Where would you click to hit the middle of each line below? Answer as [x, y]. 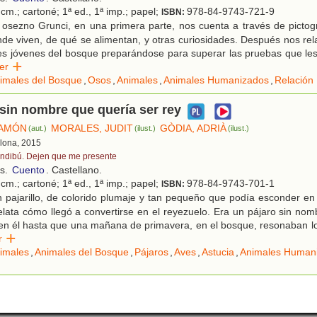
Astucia [218, 252]
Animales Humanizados [216, 80]
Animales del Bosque [82, 252]
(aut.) [38, 128]
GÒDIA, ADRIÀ [194, 128]
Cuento [28, 170]
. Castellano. [74, 170]
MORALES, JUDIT [92, 128]
